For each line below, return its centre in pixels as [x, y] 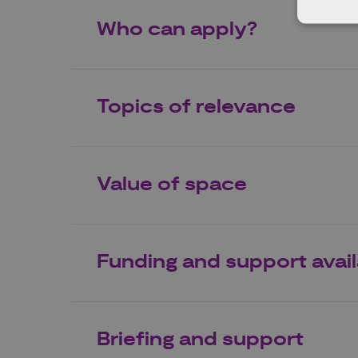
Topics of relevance [196, 107]
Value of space [172, 185]
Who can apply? [177, 30]
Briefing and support [200, 340]
